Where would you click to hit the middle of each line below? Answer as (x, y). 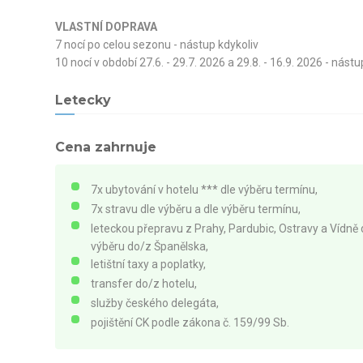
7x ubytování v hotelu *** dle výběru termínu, (205, 189)
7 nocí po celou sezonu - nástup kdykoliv (156, 44)
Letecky (83, 100)
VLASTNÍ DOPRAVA (106, 26)
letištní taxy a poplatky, (149, 264)
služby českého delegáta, (156, 303)
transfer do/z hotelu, (145, 283)
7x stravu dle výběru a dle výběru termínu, (196, 209)
